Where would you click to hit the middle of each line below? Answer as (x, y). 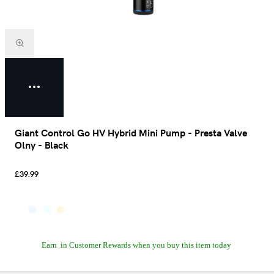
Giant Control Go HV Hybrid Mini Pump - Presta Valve (131, 132)
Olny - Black (41, 145)
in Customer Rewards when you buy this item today (146, 245)
